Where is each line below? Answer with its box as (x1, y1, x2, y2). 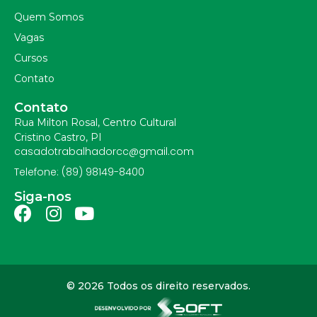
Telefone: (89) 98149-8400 (14, 164, 144, 179)
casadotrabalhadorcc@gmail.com (14, 144, 194, 158)
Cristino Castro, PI (14, 131, 102, 144)
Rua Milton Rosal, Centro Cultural (14, 116, 176, 129)
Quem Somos (14, 11, 83, 24)
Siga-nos (14, 188, 71, 204)
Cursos (14, 52, 47, 65)
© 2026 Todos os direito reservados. (67, 279, 250, 292)
